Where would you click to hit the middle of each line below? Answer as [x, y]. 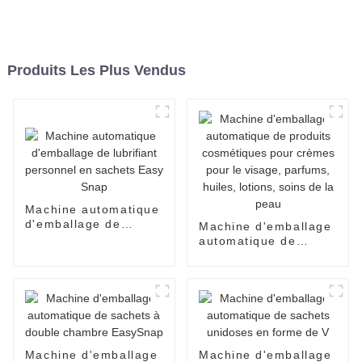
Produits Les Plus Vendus [96, 70]
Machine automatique [92, 209]
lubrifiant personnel [86, 238]
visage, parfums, [251, 284]
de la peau [232, 313]
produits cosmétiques [265, 255]
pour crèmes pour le [262, 269]
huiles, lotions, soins [263, 299]
